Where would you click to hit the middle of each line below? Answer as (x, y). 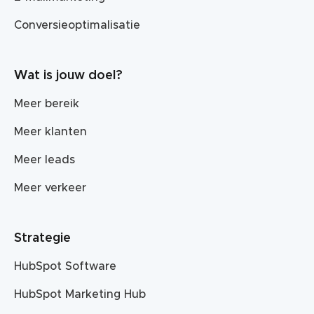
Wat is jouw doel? (68, 75)
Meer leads (45, 159)
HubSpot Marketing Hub (80, 294)
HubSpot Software (65, 266)
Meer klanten (50, 131)
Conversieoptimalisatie (77, 25)
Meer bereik (47, 103)
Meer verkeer (50, 187)
